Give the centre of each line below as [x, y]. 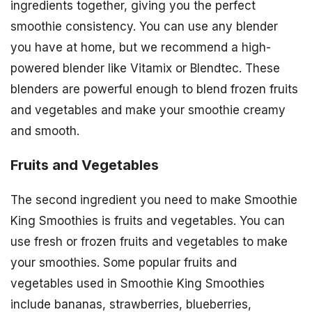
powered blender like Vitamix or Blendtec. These [145, 69]
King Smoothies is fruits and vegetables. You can [148, 220]
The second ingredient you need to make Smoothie [154, 200]
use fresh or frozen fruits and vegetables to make [149, 241]
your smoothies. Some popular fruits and [124, 262]
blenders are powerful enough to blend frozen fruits [154, 89]
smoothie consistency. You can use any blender [144, 27]
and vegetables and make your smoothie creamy [148, 110]
